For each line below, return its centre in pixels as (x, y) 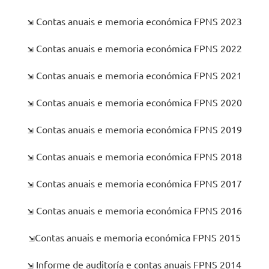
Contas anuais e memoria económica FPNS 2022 (138, 48)
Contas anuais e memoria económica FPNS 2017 (138, 183)
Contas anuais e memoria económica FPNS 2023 (138, 21)
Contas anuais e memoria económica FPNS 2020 (138, 102)
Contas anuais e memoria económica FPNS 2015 (138, 237)
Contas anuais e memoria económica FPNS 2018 (138, 156)
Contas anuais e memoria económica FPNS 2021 (138, 75)
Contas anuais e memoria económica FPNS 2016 (138, 210)
